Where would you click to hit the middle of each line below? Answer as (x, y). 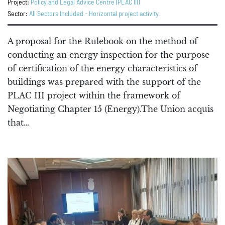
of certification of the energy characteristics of (102, 69)
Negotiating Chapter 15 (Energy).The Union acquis (110, 109)
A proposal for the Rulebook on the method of (103, 41)
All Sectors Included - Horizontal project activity (94, 14)
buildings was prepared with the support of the (104, 82)
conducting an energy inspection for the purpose (108, 55)
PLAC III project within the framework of (94, 96)
